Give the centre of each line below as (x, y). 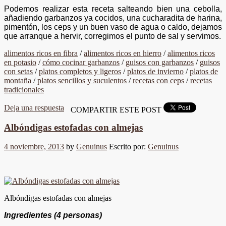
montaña (18, 80)
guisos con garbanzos (160, 62)
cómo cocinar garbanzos (81, 62)
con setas (18, 71)
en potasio (20, 62)
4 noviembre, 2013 (34, 147)
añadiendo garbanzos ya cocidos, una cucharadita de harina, (113, 18)
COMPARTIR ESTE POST (116, 109)
